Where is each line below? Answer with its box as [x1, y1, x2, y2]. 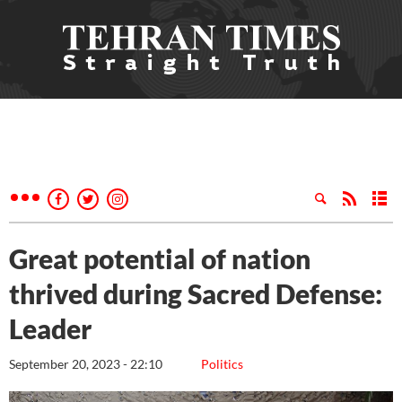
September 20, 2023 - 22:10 [9, 356, 162, 371]
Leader [9, 312, 97, 345]
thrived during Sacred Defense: [9, 277, 382, 310]
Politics [201, 356, 243, 371]
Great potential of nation [9, 242, 310, 275]
